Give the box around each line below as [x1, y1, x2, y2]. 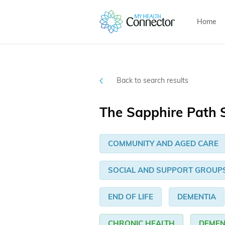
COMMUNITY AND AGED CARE [108, 139, 218, 149]
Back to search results [117, 76, 188, 85]
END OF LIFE [108, 192, 153, 202]
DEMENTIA [177, 192, 216, 202]
